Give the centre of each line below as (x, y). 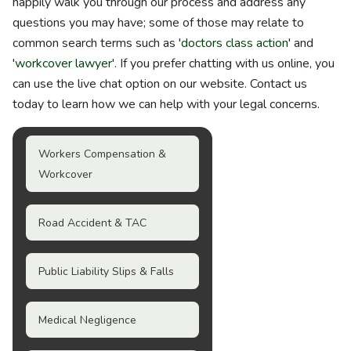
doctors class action (235, 43)
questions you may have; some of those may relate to (158, 23)
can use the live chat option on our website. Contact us (160, 84)
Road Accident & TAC (92, 223)
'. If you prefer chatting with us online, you (223, 63)
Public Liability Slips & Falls (106, 271)
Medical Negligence (87, 320)
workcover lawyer (63, 63)
